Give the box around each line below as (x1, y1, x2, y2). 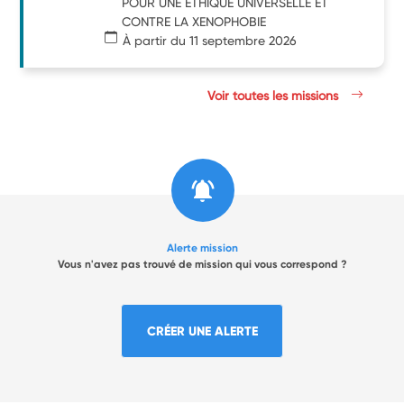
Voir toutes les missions (207, 87, 343, 103)
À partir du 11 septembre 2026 (123, 32, 298, 48)
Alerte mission (166, 241, 238, 254)
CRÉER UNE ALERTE (146, 322, 258, 339)
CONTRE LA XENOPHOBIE (122, 14, 267, 29)
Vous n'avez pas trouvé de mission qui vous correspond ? (57, 257, 347, 271)
